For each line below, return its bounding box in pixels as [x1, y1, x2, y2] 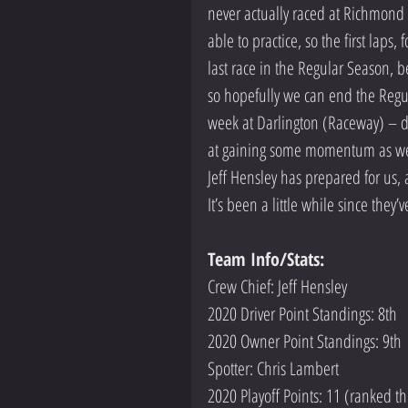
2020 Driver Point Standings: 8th [208, 301, 397, 327]
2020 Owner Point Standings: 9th [208, 329, 402, 354]
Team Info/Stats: [208, 247, 329, 272]
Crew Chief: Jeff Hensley [208, 274, 347, 300]
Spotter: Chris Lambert [208, 356, 339, 382]
